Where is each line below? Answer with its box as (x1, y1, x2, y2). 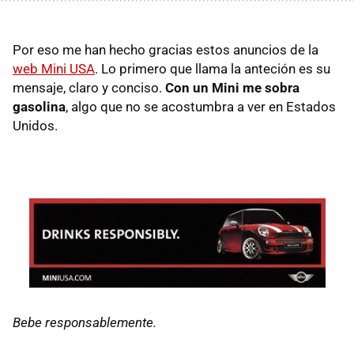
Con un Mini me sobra (165, 80, 299, 96)
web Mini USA (13, 61, 95, 77)
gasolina (13, 99, 66, 115)
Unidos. (13, 118, 58, 134)
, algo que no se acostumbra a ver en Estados (66, 99, 336, 115)
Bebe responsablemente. (13, 314, 156, 330)
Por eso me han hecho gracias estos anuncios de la (13, 42, 318, 58)
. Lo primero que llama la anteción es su (95, 61, 330, 77)
